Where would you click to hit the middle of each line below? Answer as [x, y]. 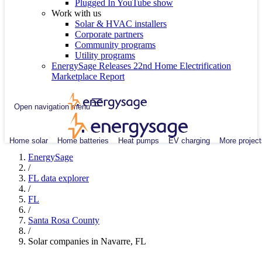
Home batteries [83, 140]
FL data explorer [58, 178]
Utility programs [105, 55]
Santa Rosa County [64, 220]
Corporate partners [109, 34]
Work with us [76, 13]
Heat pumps [139, 140]
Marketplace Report [88, 76]
